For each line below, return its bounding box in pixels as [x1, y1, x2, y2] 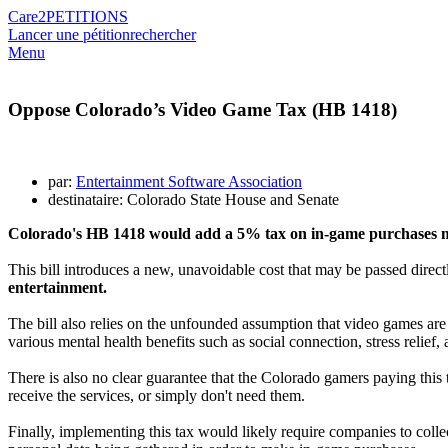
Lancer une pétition [8, 26, 130, 43]
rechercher [130, 26, 196, 43]
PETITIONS [46, 8, 128, 25]
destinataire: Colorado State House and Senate [48, 191, 339, 209]
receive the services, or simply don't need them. [8, 387, 305, 405]
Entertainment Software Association [76, 173, 302, 191]
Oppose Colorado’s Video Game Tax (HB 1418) [8, 98, 397, 120]
